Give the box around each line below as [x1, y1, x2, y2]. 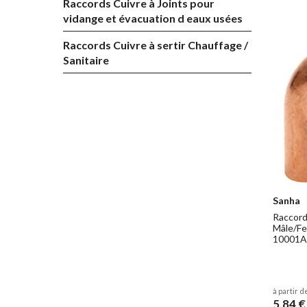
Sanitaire [63, 53, 109, 66]
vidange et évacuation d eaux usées [63, 12, 243, 25]
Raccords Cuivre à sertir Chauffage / [63, 38, 248, 51]
